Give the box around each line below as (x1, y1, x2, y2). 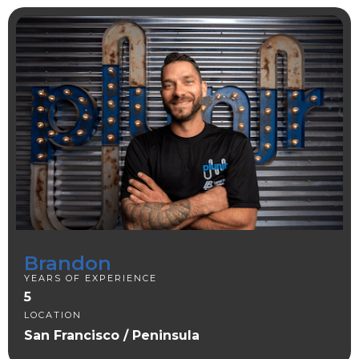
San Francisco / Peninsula (24, 328, 200, 344)
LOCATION (24, 309, 86, 321)
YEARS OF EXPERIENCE (24, 272, 157, 284)
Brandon (24, 252, 111, 276)
